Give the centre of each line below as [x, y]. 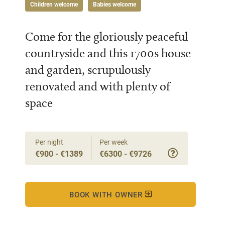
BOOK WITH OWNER [107, 194]
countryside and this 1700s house [108, 53]
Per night [49, 142]
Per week [114, 142]
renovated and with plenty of [98, 86]
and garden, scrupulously [88, 70]
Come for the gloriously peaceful [106, 36]
